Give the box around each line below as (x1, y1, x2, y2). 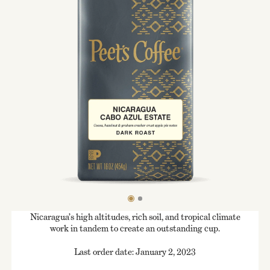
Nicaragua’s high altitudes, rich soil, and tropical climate (30, 210, 240, 222)
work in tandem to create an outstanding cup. (50, 222, 220, 234)
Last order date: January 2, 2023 (74, 245, 196, 257)
